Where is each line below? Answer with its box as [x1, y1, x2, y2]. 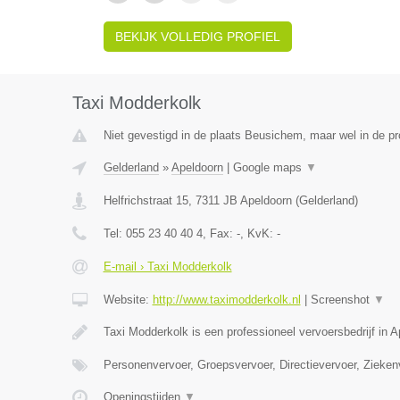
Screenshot [310, 293, 373, 306]
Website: [103, 293, 153, 306]
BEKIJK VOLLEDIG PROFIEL [114, 29, 280, 44]
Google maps [232, 161, 305, 174]
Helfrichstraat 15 [103, 194, 188, 207]
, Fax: [202, 227, 237, 240]
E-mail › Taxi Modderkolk [103, 260, 232, 273]
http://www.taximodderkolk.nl [152, 293, 301, 306]
